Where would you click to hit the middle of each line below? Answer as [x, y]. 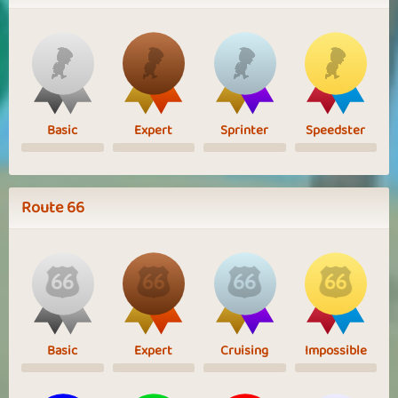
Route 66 [53, 207]
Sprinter [245, 130]
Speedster [336, 130]
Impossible [335, 350]
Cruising [245, 350]
